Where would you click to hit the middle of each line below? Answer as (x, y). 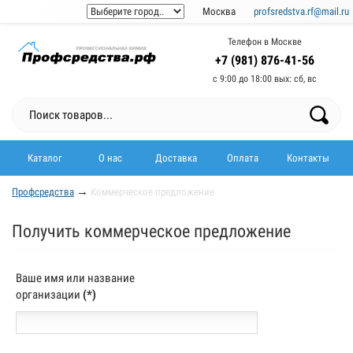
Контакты (308, 158)
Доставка (176, 158)
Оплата (242, 158)
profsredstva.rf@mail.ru (301, 11)
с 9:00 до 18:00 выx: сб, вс (265, 79)
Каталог (45, 158)
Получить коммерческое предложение (151, 231)
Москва (219, 11)
